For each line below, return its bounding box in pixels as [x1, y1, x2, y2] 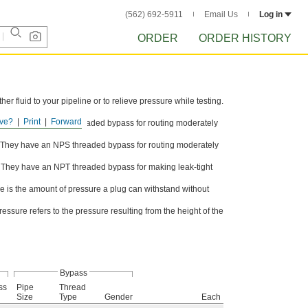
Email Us [204, 10, 238, 19]
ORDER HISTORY [199, 32, 291, 44]
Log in [259, 10, 283, 19]
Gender [104, 292, 133, 302]
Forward [51, 117, 82, 126]
